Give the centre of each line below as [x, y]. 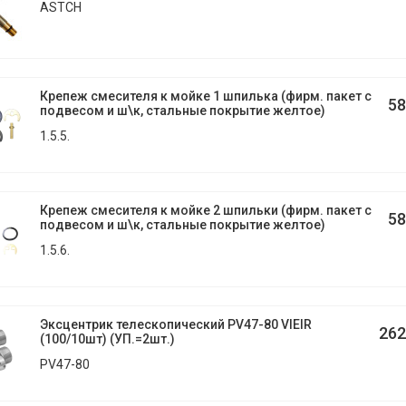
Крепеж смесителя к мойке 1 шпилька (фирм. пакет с [205, 96]
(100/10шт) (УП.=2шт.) [107, 339]
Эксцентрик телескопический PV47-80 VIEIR [175, 324]
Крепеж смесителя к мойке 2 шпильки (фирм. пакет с [205, 210]
